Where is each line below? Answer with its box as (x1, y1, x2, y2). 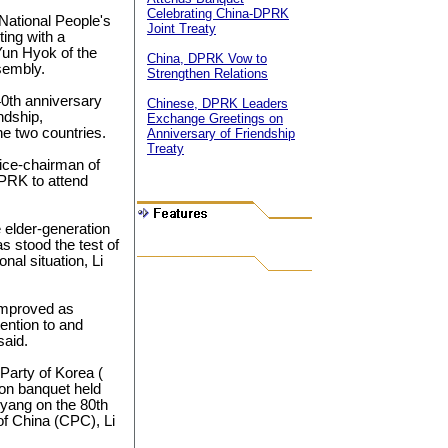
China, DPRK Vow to (147, 51, 267, 66)
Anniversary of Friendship (147, 126, 295, 141)
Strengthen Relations (147, 66, 268, 81)
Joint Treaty (147, 21, 216, 36)
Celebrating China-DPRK (147, 6, 289, 21)
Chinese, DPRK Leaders (147, 96, 288, 111)
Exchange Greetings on (147, 111, 283, 126)
